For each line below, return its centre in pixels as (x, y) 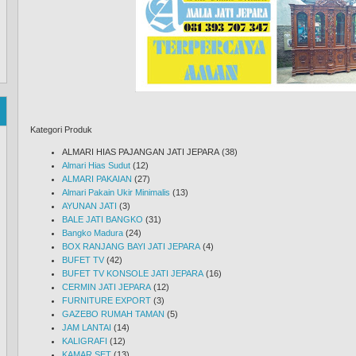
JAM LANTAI (87, 327)
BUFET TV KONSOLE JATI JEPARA (133, 273)
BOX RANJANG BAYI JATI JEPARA (131, 246)
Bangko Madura (93, 233)
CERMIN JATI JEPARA (106, 287)
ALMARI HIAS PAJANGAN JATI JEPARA (141, 152)
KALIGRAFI (85, 341)
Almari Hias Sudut (96, 165)
